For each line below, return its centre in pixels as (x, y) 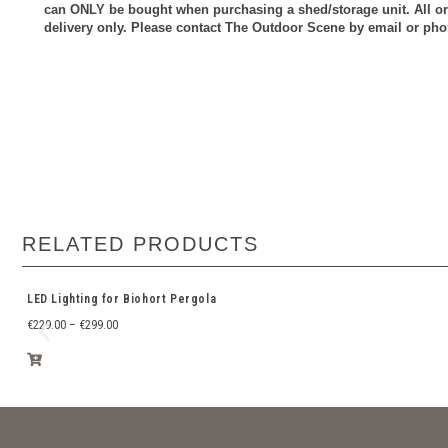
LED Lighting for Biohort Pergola (122, 298)
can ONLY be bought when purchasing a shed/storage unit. (229, 10)
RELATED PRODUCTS (140, 243)
